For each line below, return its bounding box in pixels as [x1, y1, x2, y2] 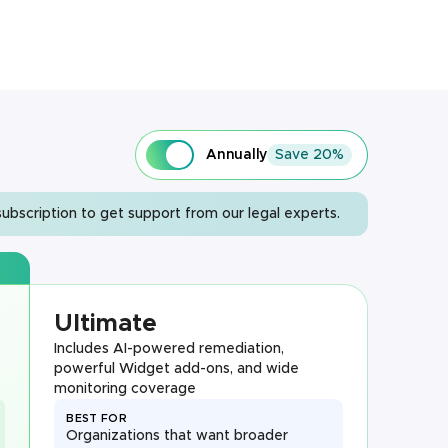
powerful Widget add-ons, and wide [54, 362, 300, 376]
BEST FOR [66, 413, 128, 424]
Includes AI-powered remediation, [54, 342, 285, 356]
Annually [206, 148, 267, 162]
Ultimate [54, 312, 158, 336]
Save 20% [275, 148, 344, 162]
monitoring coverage [54, 382, 197, 396]
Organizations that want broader [66, 429, 289, 443]
